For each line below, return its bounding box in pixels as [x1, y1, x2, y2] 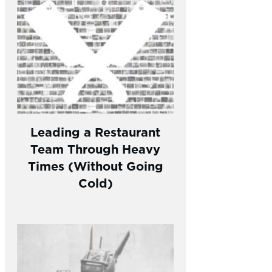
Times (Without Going [27, 157, 163, 174]
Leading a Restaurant [30, 123, 160, 140]
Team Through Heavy [30, 140, 160, 157]
